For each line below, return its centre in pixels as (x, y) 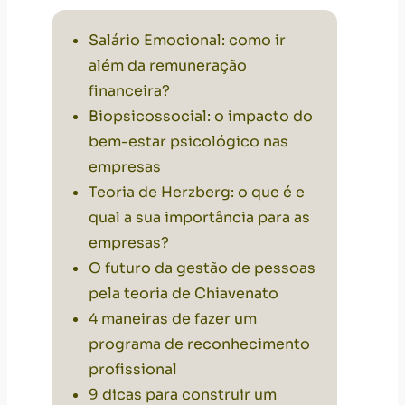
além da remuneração (168, 65)
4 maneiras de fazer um (173, 318)
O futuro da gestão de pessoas (202, 268)
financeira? (129, 90)
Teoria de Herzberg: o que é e (197, 192)
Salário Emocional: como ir (187, 40)
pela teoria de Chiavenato (184, 293)
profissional (133, 369)
